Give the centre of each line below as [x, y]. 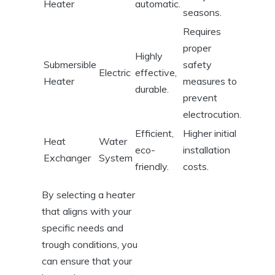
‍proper [197, 48]
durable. [152, 89]
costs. [196, 166]
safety [197, 64]
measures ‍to [210, 81]
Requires [202, 31]
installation [207, 149]
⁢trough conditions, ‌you [90, 244]
